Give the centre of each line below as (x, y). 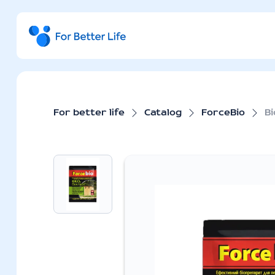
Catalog (163, 113)
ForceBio (223, 113)
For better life (89, 113)
